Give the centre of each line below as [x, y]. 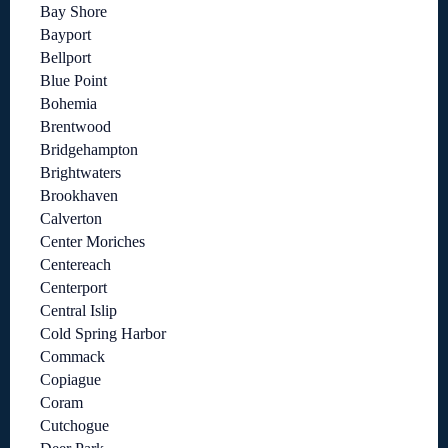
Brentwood [75, 127]
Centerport [73, 288]
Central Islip [78, 311]
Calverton [71, 219]
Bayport [65, 35]
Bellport [65, 58]
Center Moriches [92, 242]
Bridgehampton [89, 150]
